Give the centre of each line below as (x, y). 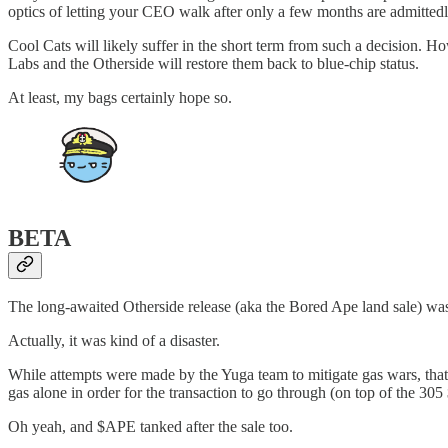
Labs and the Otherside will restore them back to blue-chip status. (213, 63)
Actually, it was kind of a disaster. (114, 341)
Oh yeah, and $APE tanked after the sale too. (150, 427)
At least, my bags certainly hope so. (120, 97)
